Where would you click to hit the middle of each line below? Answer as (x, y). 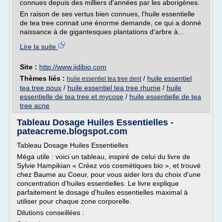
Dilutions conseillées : (51, 213)
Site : (29, 67)
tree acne (35, 106)
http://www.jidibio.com (73, 67)
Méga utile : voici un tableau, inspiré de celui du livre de (104, 157)
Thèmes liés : (43, 78)
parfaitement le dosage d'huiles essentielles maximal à (102, 192)
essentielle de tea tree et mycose (72, 97)
